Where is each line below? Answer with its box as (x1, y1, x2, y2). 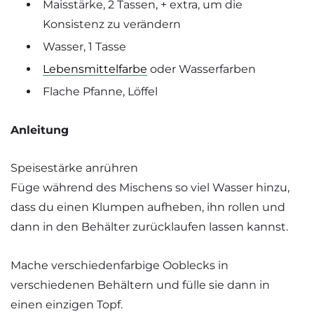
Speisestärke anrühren (11, 161, 138, 175)
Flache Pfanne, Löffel (43, 84, 158, 98)
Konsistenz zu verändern (43, 17, 181, 31)
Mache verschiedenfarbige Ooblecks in (11, 258, 228, 272)
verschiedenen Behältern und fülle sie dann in (11, 278, 270, 292)
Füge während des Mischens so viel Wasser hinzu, (11, 181, 289, 195)
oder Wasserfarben (147, 62, 256, 76)
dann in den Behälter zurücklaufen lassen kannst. (11, 220, 288, 234)
